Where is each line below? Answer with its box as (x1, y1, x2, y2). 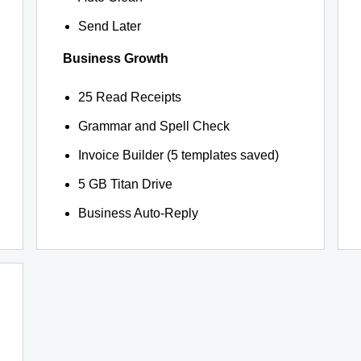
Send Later (77, 19, 141, 33)
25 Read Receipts (77, 90, 181, 104)
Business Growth (62, 52, 168, 65)
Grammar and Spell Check (77, 119, 230, 133)
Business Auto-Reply (77, 206, 198, 220)
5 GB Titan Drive (77, 177, 172, 191)
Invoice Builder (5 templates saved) (77, 148, 279, 162)
